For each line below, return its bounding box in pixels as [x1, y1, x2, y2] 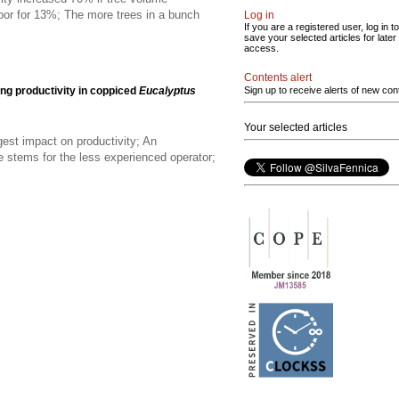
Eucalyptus [139, 84, 196, 97]
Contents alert [244, 71, 312, 84]
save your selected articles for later [244, 32, 396, 43]
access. [244, 43, 279, 53]
